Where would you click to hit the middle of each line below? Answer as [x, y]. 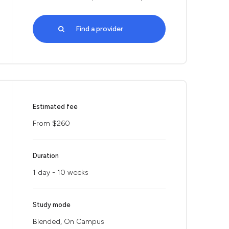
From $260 [51, 123]
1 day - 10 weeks [61, 173]
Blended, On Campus [68, 222]
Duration [46, 156]
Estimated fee [55, 107]
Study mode [52, 205]
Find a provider [99, 29]
